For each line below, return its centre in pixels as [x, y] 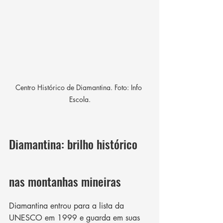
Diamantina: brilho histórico [75, 144]
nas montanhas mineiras [65, 181]
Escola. [80, 100]
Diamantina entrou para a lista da [68, 206]
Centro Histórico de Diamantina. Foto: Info [80, 88]
